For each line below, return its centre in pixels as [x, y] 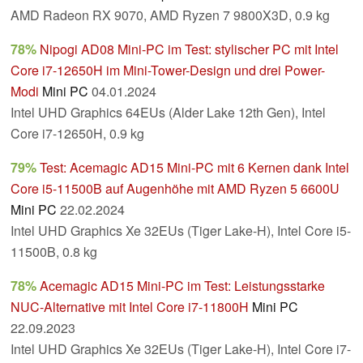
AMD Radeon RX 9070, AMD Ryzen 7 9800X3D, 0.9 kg [170, 15]
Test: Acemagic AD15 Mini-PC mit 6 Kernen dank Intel [194, 168]
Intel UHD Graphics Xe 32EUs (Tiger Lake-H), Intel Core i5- [181, 231]
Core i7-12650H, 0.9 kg [77, 134]
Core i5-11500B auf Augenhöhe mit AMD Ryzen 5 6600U [175, 189]
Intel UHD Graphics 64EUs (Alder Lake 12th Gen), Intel [168, 113]
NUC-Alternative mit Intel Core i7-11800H [130, 307]
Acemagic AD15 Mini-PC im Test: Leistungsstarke [182, 286]
